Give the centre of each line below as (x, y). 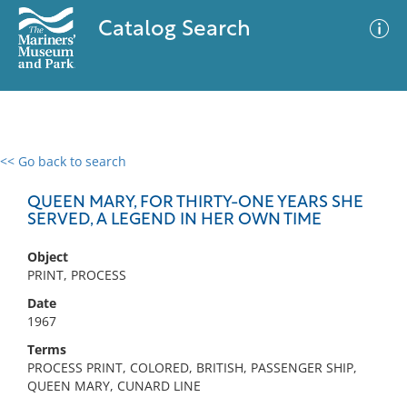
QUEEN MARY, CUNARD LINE (114, 386)
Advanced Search (269, 177)
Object (48, 257)
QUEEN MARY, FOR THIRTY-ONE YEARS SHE (195, 203)
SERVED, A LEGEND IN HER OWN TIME (174, 220)
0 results (40, 172)
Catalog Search (174, 30)
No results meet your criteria (200, 273)
